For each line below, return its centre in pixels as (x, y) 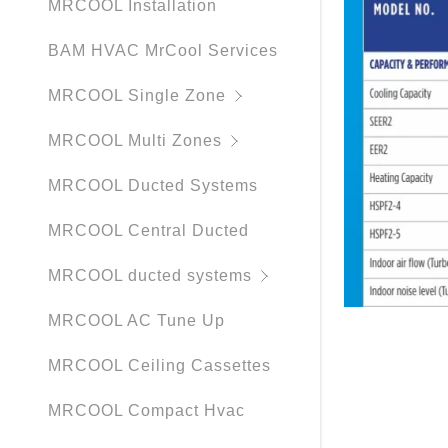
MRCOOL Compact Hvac (146, 411)
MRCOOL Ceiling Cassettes (159, 366)
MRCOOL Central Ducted (148, 231)
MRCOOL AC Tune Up (136, 321)
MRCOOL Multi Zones (135, 141)
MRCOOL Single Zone (137, 96)
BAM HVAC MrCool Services (163, 51)
